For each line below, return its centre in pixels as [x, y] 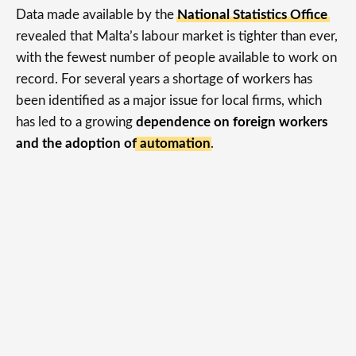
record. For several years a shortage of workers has [164, 79]
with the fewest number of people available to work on [176, 58]
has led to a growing [76, 122]
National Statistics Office [252, 15]
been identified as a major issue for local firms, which [169, 101]
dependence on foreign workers [232, 122]
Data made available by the [97, 15]
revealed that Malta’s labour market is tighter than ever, [177, 36]
